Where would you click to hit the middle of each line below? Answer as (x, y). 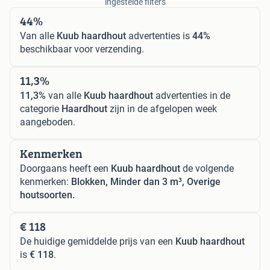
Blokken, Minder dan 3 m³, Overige (146, 181)
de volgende (207, 168)
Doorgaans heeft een (65, 168)
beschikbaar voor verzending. (82, 49)
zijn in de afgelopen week (162, 108)
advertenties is (159, 36)
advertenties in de (192, 95)
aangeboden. (48, 122)
